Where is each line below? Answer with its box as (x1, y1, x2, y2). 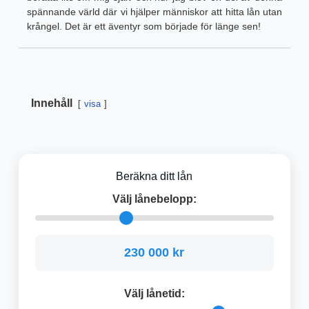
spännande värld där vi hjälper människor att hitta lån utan (26, 6, 283, 18)
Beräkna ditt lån (116, 170, 193, 183)
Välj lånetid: (123, 288, 185, 300)
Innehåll (30, 97, 72, 110)
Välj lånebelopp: (112, 193, 197, 206)
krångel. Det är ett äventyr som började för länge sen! (26, 21, 261, 32)
